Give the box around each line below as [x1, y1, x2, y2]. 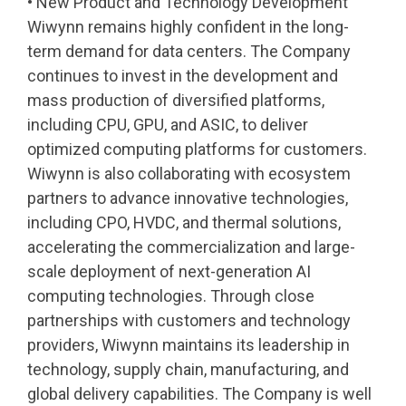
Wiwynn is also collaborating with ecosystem [27, 163, 351, 183]
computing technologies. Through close [27, 285, 314, 305]
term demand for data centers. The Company [27, 41, 351, 61]
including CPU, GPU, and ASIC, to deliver [27, 114, 308, 134]
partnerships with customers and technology [27, 310, 351, 330]
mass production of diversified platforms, [27, 90, 324, 110]
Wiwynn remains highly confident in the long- [27, 16, 349, 36]
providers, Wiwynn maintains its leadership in [27, 334, 350, 354]
